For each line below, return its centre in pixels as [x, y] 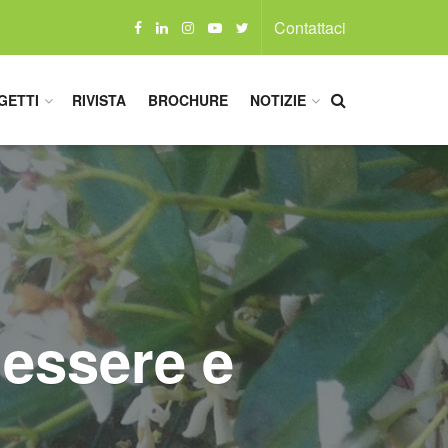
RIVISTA [99, 100]
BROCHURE [188, 100]
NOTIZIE [278, 100]
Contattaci [310, 27]
